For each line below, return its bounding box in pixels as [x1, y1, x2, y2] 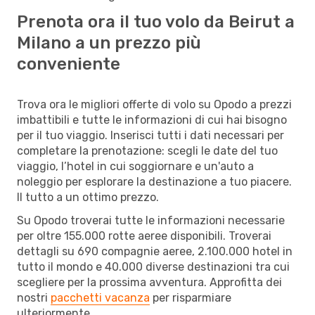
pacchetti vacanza [51, 290, 150, 304]
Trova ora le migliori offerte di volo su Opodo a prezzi [17, 97, 292, 111]
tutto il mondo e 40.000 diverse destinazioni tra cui [17, 259, 290, 274]
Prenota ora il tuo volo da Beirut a [17, 11, 295, 32]
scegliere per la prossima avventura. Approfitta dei [17, 275, 282, 289]
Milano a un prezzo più [17, 32, 201, 53]
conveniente [17, 53, 120, 74]
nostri [17, 290, 51, 304]
